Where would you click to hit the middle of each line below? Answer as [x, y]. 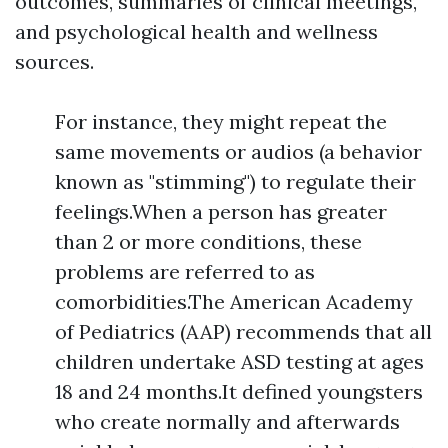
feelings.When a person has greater [221, 211]
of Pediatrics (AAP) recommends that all [243, 331]
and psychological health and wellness [196, 31]
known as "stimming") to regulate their [235, 181]
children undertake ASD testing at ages [239, 361]
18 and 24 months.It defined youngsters [239, 391]
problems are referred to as [185, 271]
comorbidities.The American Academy [234, 301]
